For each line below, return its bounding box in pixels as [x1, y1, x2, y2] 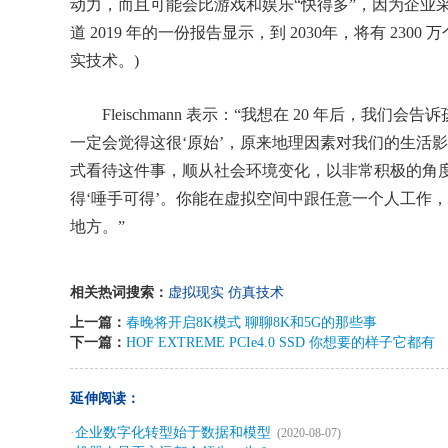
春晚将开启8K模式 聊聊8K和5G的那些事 [126, 315, 377, 330]
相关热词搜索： [70, 285, 168, 300]
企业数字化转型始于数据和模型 [75, 425, 271, 440]
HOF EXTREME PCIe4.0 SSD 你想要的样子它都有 [126, 335, 435, 350]
